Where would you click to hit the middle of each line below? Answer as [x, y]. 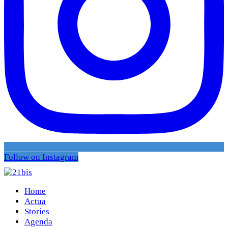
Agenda [38, 222]
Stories [37, 212]
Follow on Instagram [41, 157]
